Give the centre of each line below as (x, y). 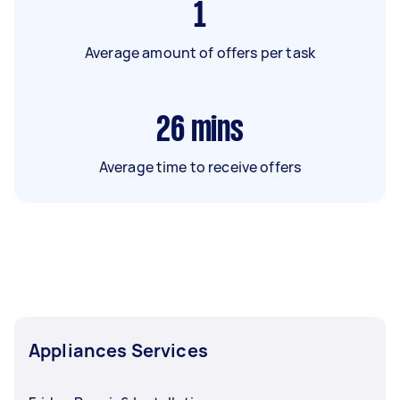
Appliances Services (118, 350)
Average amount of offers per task (200, 52)
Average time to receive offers (200, 167)
